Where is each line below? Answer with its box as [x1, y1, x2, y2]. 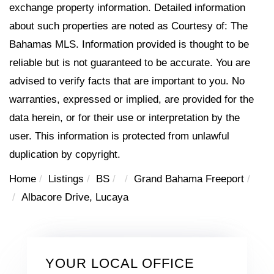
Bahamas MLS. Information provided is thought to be [9, 38, 249, 50]
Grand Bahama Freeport [134, 172, 244, 185]
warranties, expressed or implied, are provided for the [9, 93, 254, 105]
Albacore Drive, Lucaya [21, 191, 128, 203]
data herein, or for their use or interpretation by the [9, 111, 240, 124]
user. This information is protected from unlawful [9, 130, 229, 142]
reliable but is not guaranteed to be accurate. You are [9, 56, 250, 68]
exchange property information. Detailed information [9, 1, 245, 13]
